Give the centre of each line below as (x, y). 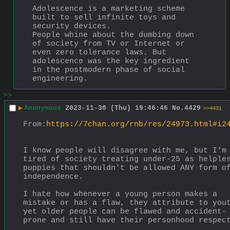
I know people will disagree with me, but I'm (125, 150)
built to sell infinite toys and (104, 17)
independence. (53, 177)
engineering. (60, 79)
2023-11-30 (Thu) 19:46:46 (117, 108)
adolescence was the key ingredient (111, 61)
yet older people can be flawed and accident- (125, 212)
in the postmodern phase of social (109, 70)
